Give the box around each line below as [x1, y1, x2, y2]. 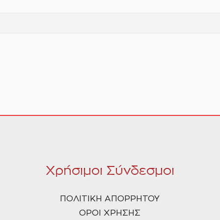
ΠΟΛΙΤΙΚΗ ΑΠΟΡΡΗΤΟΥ [60, 194, 160, 203]
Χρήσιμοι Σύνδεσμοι [45, 164, 174, 177]
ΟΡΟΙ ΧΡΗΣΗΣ [79, 208, 141, 217]
